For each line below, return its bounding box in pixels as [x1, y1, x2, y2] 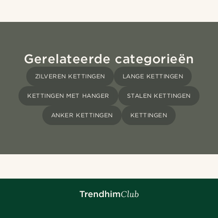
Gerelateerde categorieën [24, 51, 194, 67]
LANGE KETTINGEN [122, 73, 183, 80]
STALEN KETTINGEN [127, 92, 191, 100]
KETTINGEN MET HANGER [27, 92, 109, 100]
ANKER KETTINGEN [51, 111, 113, 119]
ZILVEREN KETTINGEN [35, 73, 105, 80]
